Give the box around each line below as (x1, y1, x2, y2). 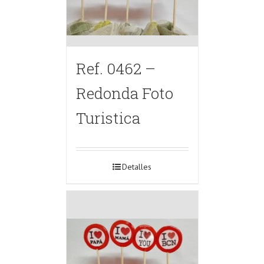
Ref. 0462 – (75, 58, 156, 79)
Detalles (122, 161, 151, 173)
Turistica (75, 107, 140, 128)
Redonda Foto (75, 82, 173, 104)
